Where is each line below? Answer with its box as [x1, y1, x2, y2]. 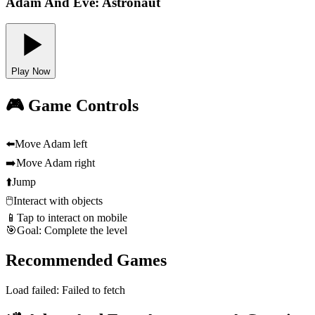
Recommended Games [6, 251, 167, 270]
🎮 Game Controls [6, 96, 139, 115]
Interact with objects [13, 195, 103, 207]
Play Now [11, 66, 50, 77]
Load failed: [6, 283, 62, 296]
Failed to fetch [62, 283, 125, 296]
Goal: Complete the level [17, 224, 127, 237]
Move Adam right [16, 157, 95, 169]
